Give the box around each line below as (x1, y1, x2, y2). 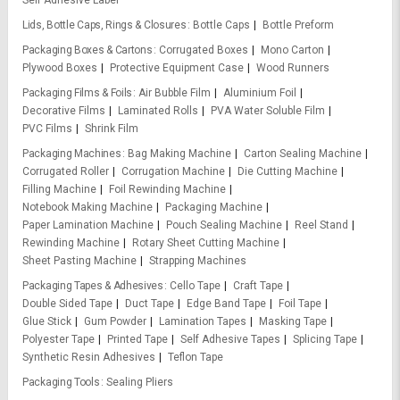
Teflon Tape (168, 351, 223, 364)
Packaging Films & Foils (22, 87, 133, 100)
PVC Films (22, 122, 72, 136)
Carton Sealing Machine (243, 147, 362, 161)
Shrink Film (85, 122, 138, 136)
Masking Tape (259, 315, 327, 329)
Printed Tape (107, 333, 168, 346)
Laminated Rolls (118, 104, 198, 118)
